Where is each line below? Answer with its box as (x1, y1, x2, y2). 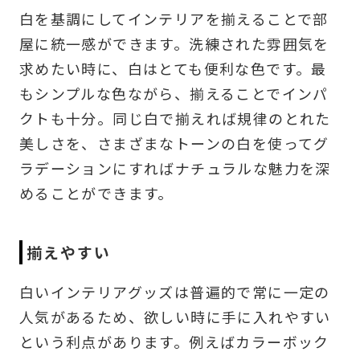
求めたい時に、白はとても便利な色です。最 (18, 58, 327, 80)
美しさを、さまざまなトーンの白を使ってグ (18, 133, 329, 154)
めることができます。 (18, 182, 174, 204)
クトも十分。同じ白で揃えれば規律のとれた (18, 108, 331, 129)
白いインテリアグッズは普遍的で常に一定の (18, 281, 330, 303)
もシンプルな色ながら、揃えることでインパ (18, 83, 329, 104)
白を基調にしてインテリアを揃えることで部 (18, 8, 329, 30)
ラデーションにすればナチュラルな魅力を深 (18, 157, 331, 179)
